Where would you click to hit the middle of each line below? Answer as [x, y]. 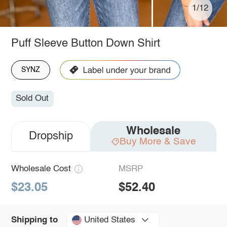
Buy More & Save [158, 142]
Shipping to [34, 220]
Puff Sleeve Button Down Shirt [85, 43]
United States [109, 220]
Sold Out [32, 99]
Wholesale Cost [41, 169]
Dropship [51, 137]
